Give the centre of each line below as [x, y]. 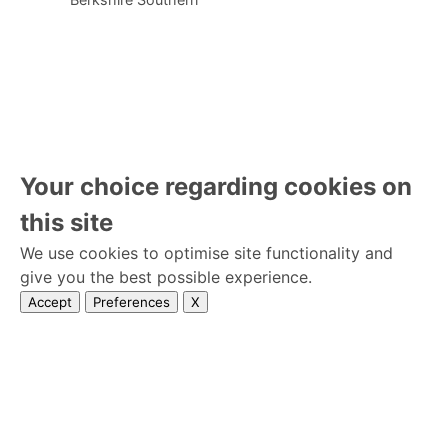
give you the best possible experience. [166, 277]
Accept [50, 302]
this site [66, 222]
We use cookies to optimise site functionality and [206, 253]
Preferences [131, 302]
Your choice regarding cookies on [216, 186]
